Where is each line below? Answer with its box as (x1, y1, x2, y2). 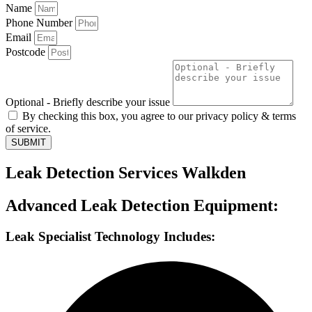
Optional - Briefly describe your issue (6, 96, 173, 108)
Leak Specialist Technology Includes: (6, 228, 215, 244)
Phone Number (6, 17, 75, 29)
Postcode (6, 46, 48, 58)
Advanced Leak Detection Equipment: (6, 196, 279, 214)
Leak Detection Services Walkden (6, 163, 246, 182)
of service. (6, 123, 51, 134)
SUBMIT (11, 137, 46, 148)
